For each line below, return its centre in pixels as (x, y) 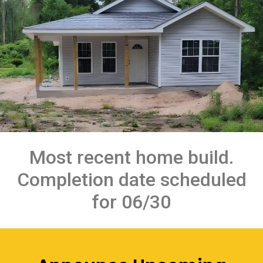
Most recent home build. (131, 157)
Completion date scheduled (131, 179)
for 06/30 (131, 202)
